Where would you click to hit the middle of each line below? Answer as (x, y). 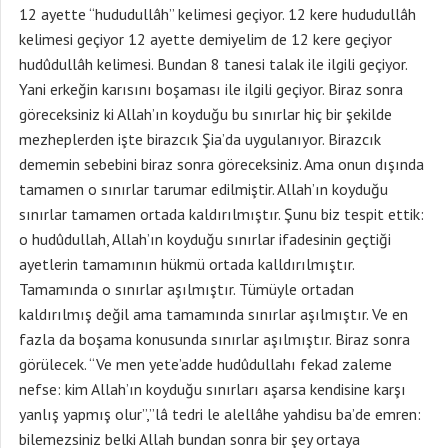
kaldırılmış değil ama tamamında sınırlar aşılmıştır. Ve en (213, 314)
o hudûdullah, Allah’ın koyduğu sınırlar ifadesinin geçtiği (205, 239)
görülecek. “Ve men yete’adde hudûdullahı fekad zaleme (205, 364)
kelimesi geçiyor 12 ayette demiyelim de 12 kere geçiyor (205, 39)
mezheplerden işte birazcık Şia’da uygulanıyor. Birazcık (200, 139)
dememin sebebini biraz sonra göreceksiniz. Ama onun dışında (221, 164)
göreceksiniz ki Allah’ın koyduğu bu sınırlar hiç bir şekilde (205, 114)
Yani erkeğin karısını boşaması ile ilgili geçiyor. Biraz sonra (211, 89)
